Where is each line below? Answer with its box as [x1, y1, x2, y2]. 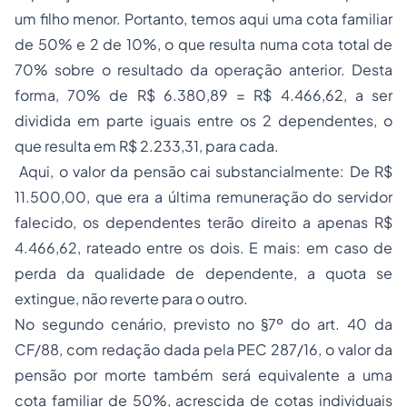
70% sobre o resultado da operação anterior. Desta [15, 60, 392, 80]
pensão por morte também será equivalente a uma [15, 365, 392, 385]
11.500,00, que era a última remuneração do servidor [15, 187, 392, 207]
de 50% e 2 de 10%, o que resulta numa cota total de [15, 35, 392, 55]
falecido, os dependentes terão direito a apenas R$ [15, 213, 392, 233]
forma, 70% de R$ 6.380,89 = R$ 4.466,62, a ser [15, 85, 392, 105]
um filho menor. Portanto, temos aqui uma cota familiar [15, 9, 392, 29]
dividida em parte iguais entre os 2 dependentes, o [15, 111, 392, 131]
